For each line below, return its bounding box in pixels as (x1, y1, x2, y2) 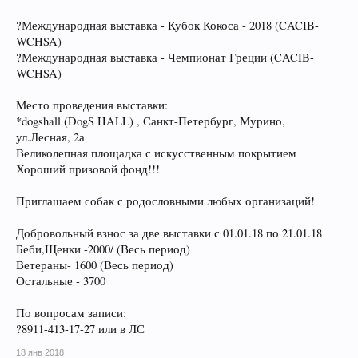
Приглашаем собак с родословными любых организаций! (16, 193, 315, 209)
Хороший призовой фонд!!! (16, 161, 160, 177)
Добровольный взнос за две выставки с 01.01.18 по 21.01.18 (16, 225, 322, 241)
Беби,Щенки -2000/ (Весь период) (16, 241, 190, 257)
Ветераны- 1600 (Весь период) (16, 257, 173, 272)
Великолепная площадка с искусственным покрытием (16, 145, 296, 161)
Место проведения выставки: (16, 97, 168, 113)
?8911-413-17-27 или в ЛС (16, 321, 145, 336)
